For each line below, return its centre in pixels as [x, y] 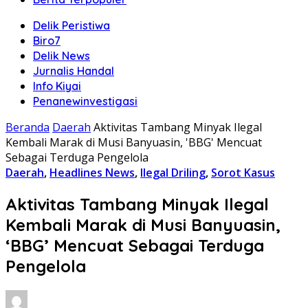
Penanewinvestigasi [85, 101]
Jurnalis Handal [74, 71]
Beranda [27, 127]
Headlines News [92, 173]
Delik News [62, 56]
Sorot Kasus [243, 173]
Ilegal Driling [173, 173]
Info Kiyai [57, 86]
